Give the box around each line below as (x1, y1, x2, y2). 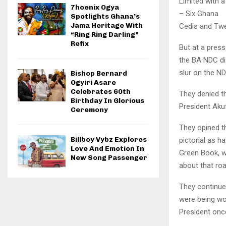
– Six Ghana (179, 9, 218, 18)
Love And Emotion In (71, 144, 144, 153)
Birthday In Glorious (71, 96, 144, 105)
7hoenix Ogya (71, 3, 119, 12)
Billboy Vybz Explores (71, 135, 147, 144)
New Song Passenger (71, 153, 147, 162)
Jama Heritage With (71, 21, 143, 30)
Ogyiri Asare (71, 78, 116, 87)
